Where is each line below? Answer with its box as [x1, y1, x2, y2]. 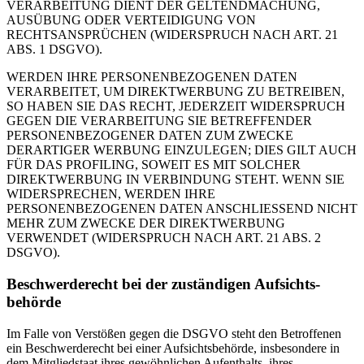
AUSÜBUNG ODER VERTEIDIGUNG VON [6, 13, 256, 28]
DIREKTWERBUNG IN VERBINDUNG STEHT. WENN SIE [6, 172, 344, 187]
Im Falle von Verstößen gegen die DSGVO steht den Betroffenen [6, 326, 341, 340]
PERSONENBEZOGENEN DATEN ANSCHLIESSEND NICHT [6, 201, 357, 216]
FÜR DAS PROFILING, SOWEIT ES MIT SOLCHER [6, 158, 301, 172]
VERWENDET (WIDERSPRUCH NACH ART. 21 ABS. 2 [6, 231, 321, 245]
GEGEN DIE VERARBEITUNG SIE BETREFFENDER [6, 114, 312, 128]
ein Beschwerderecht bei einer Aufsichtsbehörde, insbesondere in [6, 340, 340, 355]
